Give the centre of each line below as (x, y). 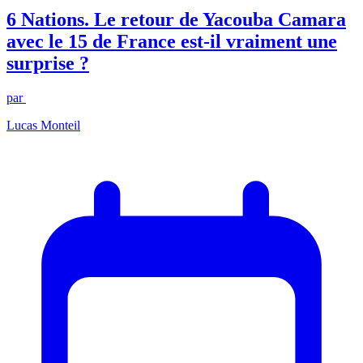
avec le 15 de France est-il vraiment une (172, 42)
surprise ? (48, 64)
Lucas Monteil (43, 125)
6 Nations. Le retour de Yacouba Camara (176, 20)
